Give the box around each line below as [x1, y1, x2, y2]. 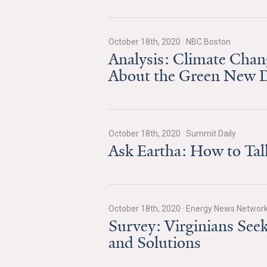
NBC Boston [184, 37, 231, 46]
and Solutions [108, 232, 201, 253]
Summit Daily [184, 129, 236, 138]
